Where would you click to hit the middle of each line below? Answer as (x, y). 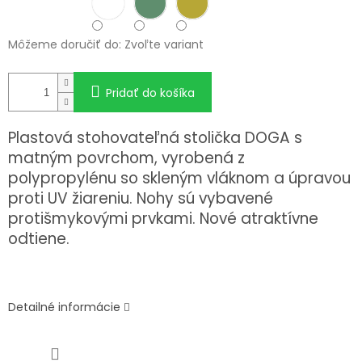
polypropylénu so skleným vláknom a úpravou (179, 179)
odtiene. (39, 239)
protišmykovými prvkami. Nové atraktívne (163, 219)
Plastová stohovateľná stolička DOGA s (155, 138)
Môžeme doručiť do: (65, 45)
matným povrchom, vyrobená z (126, 158)
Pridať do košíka (150, 93)
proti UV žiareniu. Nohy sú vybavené (141, 199)
